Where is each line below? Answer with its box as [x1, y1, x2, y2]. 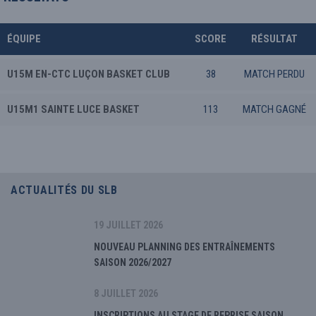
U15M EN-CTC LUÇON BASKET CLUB [7, 67, 170, 80]
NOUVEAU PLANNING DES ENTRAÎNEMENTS [94, 241, 275, 253]
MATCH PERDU [244, 67, 305, 80]
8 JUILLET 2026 [94, 288, 158, 300]
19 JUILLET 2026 [94, 219, 163, 231]
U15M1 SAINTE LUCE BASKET [7, 102, 140, 116]
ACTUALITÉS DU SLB [11, 183, 118, 197]
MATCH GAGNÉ [243, 102, 306, 116]
